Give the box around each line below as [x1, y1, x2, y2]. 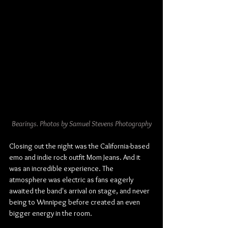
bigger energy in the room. [9, 209, 92, 218]
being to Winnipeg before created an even [9, 197, 141, 207]
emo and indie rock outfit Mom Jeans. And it [9, 153, 142, 162]
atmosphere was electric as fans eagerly [9, 175, 135, 184]
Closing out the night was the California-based [9, 141, 151, 151]
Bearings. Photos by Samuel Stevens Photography [11, 119, 152, 128]
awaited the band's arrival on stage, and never [9, 186, 151, 195]
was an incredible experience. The [9, 164, 115, 173]
